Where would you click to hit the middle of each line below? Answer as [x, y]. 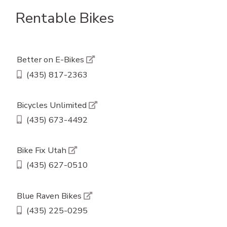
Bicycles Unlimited [52, 105]
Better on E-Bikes [51, 60]
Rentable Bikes [65, 18]
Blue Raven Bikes [50, 196]
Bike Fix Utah [42, 150]
